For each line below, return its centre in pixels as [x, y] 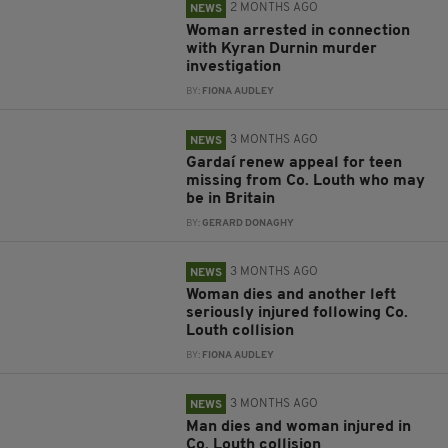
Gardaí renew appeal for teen [294, 163]
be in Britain [231, 199]
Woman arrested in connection [298, 31]
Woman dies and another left [291, 295]
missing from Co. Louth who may [306, 181]
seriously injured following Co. [297, 313]
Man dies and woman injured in [299, 427]
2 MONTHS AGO [274, 8]
